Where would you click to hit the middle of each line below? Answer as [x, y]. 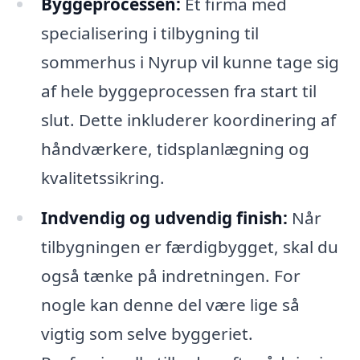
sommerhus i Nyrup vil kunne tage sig [190, 62]
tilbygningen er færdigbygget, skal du [189, 246]
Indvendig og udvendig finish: [164, 217]
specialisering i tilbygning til [149, 33]
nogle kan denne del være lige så [170, 304]
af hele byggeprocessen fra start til [178, 91]
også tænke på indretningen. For [170, 275]
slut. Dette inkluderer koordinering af [188, 120]
